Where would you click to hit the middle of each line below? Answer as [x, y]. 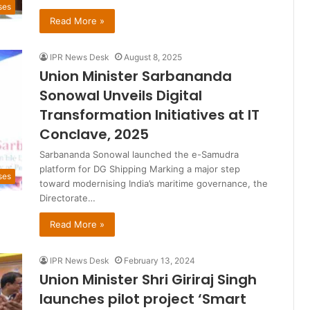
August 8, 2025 [153, 57]
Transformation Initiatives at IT [149, 115]
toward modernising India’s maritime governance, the [154, 184]
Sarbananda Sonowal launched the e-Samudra [139, 155]
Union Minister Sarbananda [136, 76]
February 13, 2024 [159, 261]
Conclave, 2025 [94, 135]
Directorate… [67, 198]
